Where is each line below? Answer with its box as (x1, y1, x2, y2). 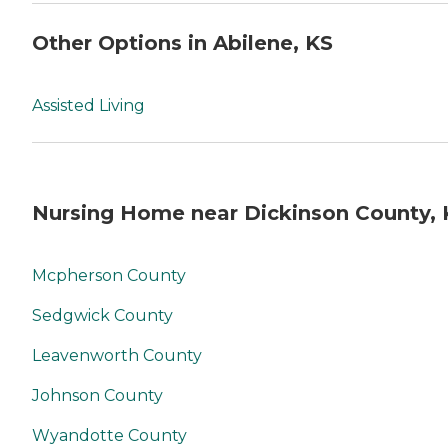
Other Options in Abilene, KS (32, 31, 333, 56)
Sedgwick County (32, 305, 173, 325)
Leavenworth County (32, 345, 202, 365)
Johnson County (32, 385, 163, 405)
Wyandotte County (32, 425, 187, 445)
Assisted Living (32, 95, 145, 115)
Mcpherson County (32, 265, 186, 285)
